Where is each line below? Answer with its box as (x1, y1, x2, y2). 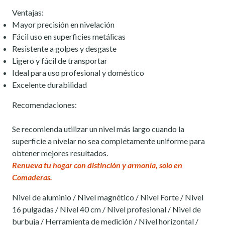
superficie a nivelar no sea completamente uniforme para (12, 136, 205, 146)
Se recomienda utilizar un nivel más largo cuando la (12, 124, 184, 134)
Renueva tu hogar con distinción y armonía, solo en (12, 160, 182, 170)
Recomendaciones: (12, 100, 77, 110)
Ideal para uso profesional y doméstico (12, 68, 144, 78)
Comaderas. (12, 172, 52, 182)
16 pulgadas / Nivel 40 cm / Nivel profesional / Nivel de (12, 204, 201, 214)
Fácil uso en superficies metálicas (12, 32, 126, 42)
